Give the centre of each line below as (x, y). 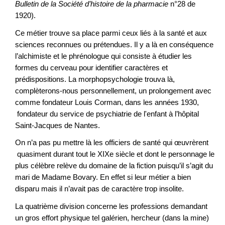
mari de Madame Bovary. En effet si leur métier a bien (103, 177)
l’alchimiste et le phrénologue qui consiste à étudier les (103, 56)
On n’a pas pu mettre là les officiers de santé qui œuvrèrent (112, 143)
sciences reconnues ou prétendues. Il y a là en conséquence (114, 44)
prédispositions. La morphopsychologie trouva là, (95, 79)
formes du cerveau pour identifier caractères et (91, 67)
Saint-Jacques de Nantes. (58, 125)
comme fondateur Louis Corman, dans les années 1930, (107, 102)
